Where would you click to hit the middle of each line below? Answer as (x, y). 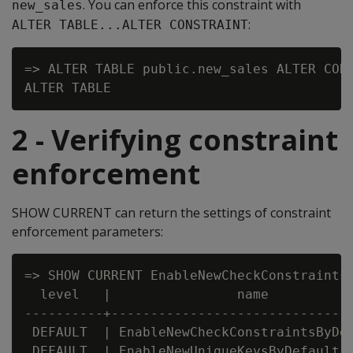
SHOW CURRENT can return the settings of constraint (171, 213)
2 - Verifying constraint (175, 140)
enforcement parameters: (87, 232)
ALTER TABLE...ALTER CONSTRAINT (130, 25)
